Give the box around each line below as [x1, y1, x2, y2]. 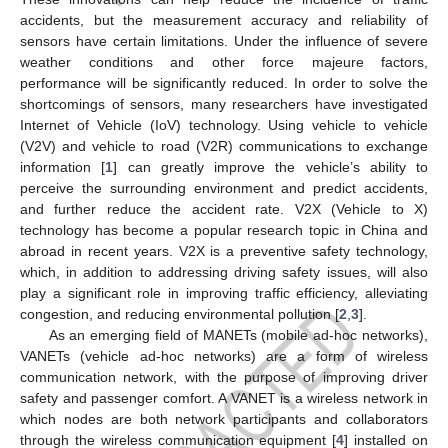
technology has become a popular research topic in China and [20, 221, 428, 238]
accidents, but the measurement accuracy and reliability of [20, 11, 428, 28]
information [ [20, 158, 106, 175]
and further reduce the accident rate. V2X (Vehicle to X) [20, 200, 428, 217]
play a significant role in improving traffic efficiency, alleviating [20, 284, 428, 301]
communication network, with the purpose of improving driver [20, 368, 428, 385]
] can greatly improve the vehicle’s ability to [113, 158, 428, 175]
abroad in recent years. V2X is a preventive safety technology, [20, 242, 428, 259]
